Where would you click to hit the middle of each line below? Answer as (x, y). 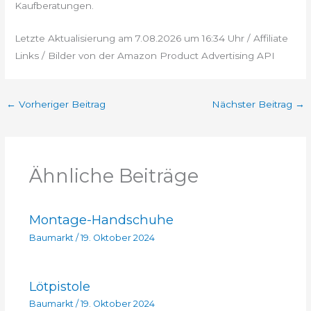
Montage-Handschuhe (101, 220)
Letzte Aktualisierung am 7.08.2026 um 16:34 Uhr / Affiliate (152, 39)
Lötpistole (59, 287)
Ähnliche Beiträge (114, 176)
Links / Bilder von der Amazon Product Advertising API (145, 56)
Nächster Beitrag (253, 104)
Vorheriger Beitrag (61, 104)
